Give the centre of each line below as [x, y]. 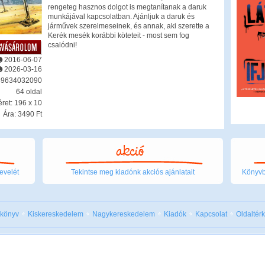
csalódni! [62, 45]
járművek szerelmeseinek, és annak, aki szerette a [128, 26]
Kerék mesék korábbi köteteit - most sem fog [118, 35]
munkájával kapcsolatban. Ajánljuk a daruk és [121, 17]
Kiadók [175, 214]
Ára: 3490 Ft [22, 114]
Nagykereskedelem [124, 214]
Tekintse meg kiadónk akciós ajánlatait [132, 172]
